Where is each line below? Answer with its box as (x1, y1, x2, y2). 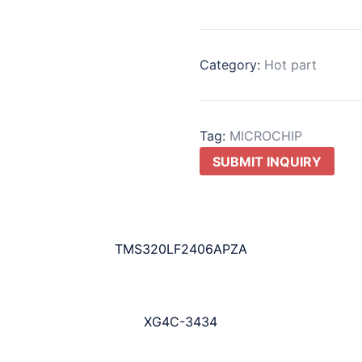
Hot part (263, 56, 317, 73)
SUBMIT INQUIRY (212, 153, 322, 170)
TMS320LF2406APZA (114, 241, 247, 258)
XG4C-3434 (144, 314, 218, 330)
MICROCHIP (229, 127, 302, 144)
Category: (199, 56, 264, 73)
